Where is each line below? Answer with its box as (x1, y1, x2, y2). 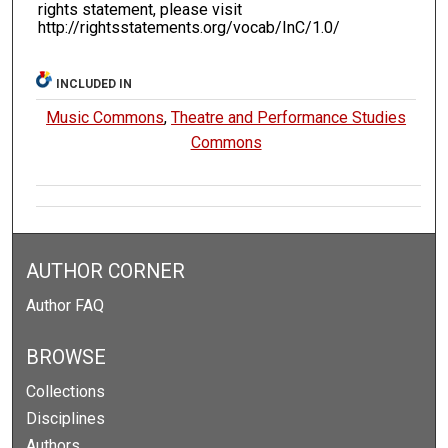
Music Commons (46, 108, 165, 128)
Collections (26, 382, 106, 402)
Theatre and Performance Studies (171, 108, 407, 128)
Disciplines (26, 409, 106, 429)
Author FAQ (26, 296, 105, 316)
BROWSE (26, 346, 107, 370)
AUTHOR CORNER (26, 260, 186, 284)
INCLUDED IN (56, 77, 133, 92)
